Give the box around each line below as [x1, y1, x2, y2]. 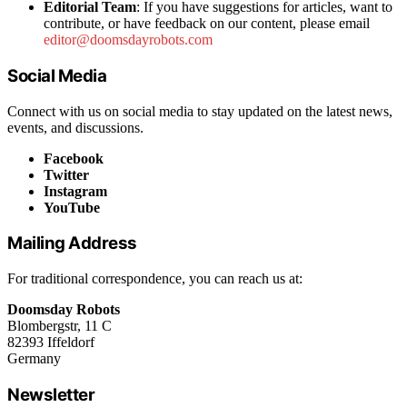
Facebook [44, 150, 104, 166]
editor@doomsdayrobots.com [44, 32, 213, 48]
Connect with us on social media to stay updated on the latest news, [7, 103, 392, 119]
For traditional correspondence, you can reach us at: [7, 271, 303, 287]
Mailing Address [7, 233, 137, 254]
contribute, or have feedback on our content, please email [44, 15, 370, 32]
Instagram [44, 183, 107, 199]
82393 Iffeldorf [7, 334, 94, 351]
